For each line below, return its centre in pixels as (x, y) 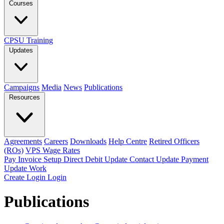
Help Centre (128, 141)
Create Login (26, 177)
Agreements (23, 141)
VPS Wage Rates (53, 150)
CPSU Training (28, 40)
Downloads (88, 141)
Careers (56, 141)
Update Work (25, 168)
